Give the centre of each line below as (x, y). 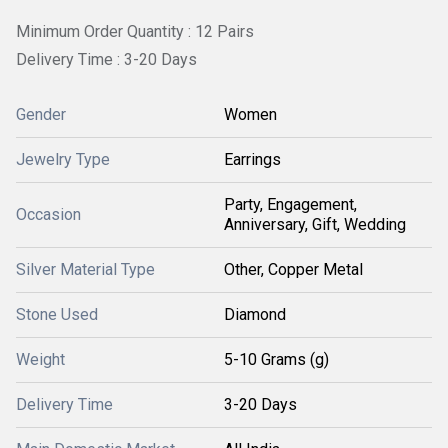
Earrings (252, 160)
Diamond (255, 315)
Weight (40, 360)
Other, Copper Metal (293, 270)
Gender (41, 115)
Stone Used (57, 315)
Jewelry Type (63, 160)
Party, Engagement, (290, 205)
